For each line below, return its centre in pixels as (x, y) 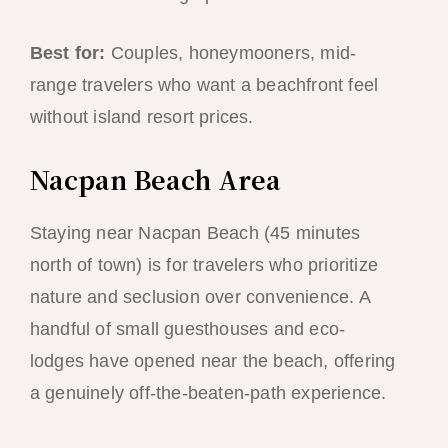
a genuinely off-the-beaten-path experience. (208, 393)
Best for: (67, 53)
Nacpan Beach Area (155, 179)
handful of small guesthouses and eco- (187, 329)
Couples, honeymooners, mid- (231, 53)
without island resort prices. (141, 117)
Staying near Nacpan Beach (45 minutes (195, 233)
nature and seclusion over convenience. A (199, 297)
